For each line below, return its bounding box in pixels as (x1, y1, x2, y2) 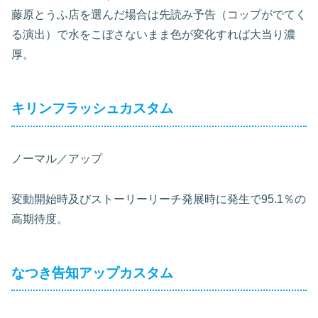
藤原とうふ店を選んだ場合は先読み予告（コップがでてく (11, 9, 307, 21)
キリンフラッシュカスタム (11, 101, 187, 116)
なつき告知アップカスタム (11, 265, 187, 280)
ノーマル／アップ (11, 152, 102, 165)
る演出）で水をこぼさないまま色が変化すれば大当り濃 (11, 28, 295, 41)
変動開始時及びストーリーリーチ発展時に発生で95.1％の (11, 192, 306, 205)
